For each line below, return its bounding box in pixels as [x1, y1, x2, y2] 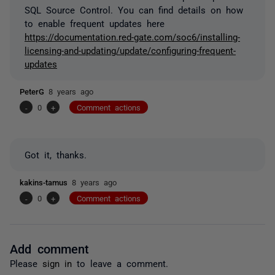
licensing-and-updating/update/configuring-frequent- [25, 45, 236, 55]
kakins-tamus [20, 178, 72, 187]
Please [10, 258, 42, 268]
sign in [42, 258, 72, 268]
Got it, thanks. [25, 150, 87, 160]
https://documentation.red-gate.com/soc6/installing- [25, 32, 240, 42]
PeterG [20, 87, 48, 96]
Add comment [10, 242, 89, 255]
